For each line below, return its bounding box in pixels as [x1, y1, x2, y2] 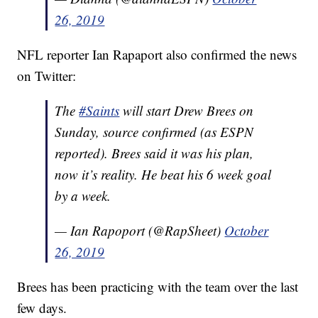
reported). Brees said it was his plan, [55, 144, 254, 162]
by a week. [55, 187, 111, 204]
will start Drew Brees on [119, 102, 254, 119]
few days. [17, 299, 67, 317]
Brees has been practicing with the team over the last [17, 278, 299, 295]
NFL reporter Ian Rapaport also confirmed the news [17, 45, 297, 63]
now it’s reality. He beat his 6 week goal [55, 165, 272, 183]
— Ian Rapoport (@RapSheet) [55, 221, 225, 239]
